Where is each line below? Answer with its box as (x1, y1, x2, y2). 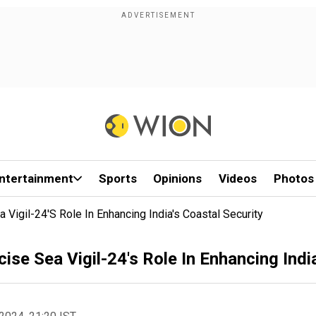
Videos (219, 171, 257, 186)
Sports (98, 171, 137, 186)
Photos (273, 171, 314, 186)
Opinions (153, 171, 202, 186)
